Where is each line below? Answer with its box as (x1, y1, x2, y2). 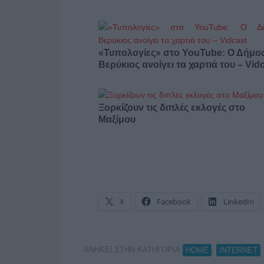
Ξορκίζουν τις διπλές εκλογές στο (98, 102, 245, 113)
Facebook (157, 196, 191, 207)
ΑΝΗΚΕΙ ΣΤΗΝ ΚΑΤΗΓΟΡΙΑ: (84, 245, 183, 254)
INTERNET (219, 245, 258, 255)
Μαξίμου (98, 114, 136, 124)
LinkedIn (223, 196, 254, 207)
